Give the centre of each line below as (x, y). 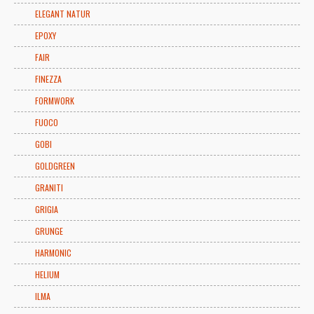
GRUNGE (49, 231)
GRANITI (49, 187)
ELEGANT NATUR (63, 13)
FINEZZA (48, 78)
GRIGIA (47, 209)
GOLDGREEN (55, 165)
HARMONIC (53, 252)
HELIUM (47, 274)
